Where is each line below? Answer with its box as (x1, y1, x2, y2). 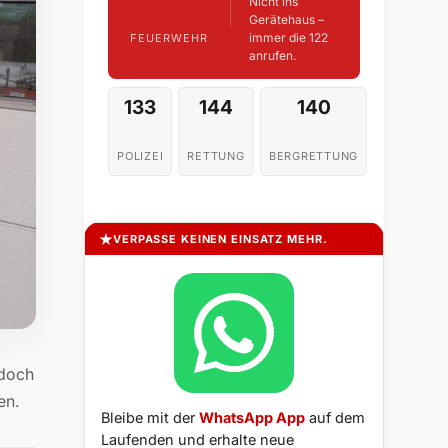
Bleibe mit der (101, 409, 199, 427)
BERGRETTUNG (268, 149, 359, 164)
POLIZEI (117, 149, 164, 164)
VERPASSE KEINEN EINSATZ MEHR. (113, 232, 328, 247)
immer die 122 (248, 30, 328, 46)
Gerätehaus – (248, 12, 324, 28)
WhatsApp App (199, 409, 305, 427)
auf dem (305, 409, 365, 427)
